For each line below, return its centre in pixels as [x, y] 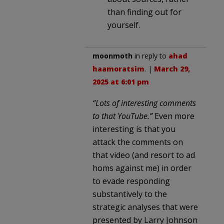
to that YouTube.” [122, 116]
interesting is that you [134, 129]
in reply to [150, 55]
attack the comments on [138, 142]
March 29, [172, 68]
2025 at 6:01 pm [121, 81]
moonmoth [112, 55]
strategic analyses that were [145, 207]
